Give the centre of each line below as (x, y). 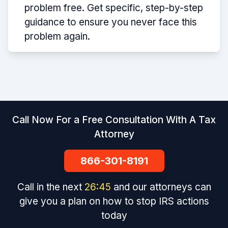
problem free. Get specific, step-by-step (114, 8)
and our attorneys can (162, 187)
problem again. (57, 37)
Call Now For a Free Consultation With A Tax (114, 120)
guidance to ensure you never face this (111, 22)
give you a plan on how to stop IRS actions (114, 202)
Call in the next (51, 187)
